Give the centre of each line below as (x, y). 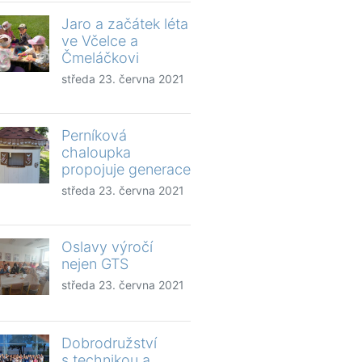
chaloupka (96, 152)
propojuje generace (126, 169)
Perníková (94, 135)
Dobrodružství (109, 343)
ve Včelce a (100, 40)
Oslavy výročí (107, 246)
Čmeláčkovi (100, 57)
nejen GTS (95, 263)
